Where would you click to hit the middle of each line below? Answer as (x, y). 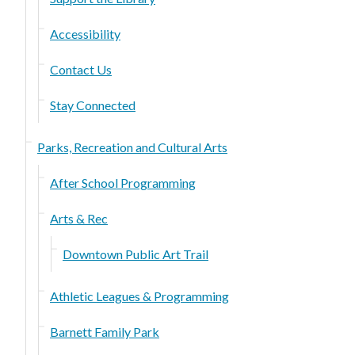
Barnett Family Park (105, 331)
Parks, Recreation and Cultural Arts (132, 147)
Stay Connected (93, 105)
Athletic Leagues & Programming (139, 296)
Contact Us (81, 69)
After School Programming (123, 182)
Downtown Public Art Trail (136, 254)
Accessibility (85, 33)
